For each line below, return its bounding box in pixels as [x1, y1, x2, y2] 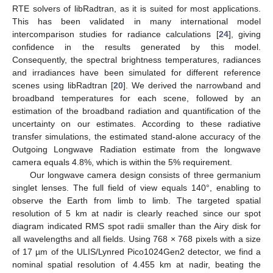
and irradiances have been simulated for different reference [12, 68, 261, 78]
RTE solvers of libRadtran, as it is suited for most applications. [12, 4, 261, 14]
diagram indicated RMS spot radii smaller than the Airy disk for [12, 221, 261, 232]
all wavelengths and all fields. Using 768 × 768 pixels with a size [12, 234, 261, 244]
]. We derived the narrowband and [123, 80, 261, 91]
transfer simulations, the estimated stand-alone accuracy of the [12, 132, 261, 142]
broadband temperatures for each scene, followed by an [12, 93, 261, 104]
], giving [228, 29, 261, 40]
